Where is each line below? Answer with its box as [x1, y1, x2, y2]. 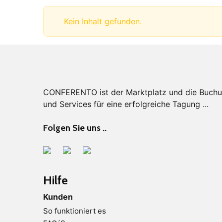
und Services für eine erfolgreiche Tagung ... [43, 99, 209, 109]
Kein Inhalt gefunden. [61, 16, 142, 27]
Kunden [43, 192, 73, 202]
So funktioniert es [43, 206, 106, 216]
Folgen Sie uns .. [43, 122, 107, 133]
